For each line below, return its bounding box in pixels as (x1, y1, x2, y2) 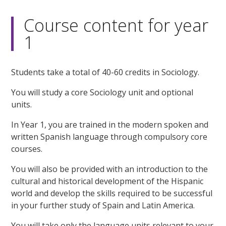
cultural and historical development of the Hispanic (11, 175, 204, 187)
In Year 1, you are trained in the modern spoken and (11, 119, 209, 130)
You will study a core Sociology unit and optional (11, 86, 194, 98)
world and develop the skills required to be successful (11, 187, 213, 199)
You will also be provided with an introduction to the (11, 163, 208, 175)
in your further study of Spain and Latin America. (11, 199, 195, 211)
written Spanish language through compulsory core (11, 131, 208, 142)
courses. (11, 143, 43, 154)
